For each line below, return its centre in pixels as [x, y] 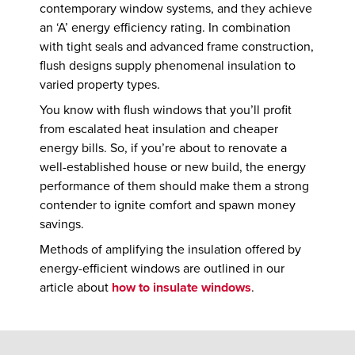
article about [76, 288]
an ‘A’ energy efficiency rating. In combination [166, 28]
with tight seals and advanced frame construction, [177, 47]
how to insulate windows [182, 288]
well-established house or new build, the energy [173, 168]
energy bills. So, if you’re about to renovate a [164, 149]
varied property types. [100, 85]
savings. [62, 225]
